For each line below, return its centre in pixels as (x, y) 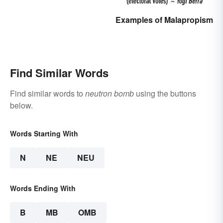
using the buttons (165, 93)
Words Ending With (43, 188)
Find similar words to (48, 93)
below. (21, 105)
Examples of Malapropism (164, 19)
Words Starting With (44, 133)
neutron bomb (110, 93)
